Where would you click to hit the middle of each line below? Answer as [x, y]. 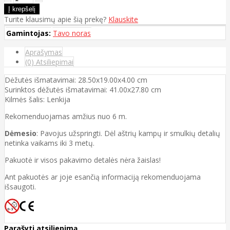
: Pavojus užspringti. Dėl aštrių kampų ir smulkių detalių [128, 133]
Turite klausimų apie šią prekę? [56, 19]
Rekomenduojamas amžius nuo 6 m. [66, 116]
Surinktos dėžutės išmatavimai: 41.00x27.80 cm [83, 89]
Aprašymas [44, 52]
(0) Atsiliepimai [49, 62]
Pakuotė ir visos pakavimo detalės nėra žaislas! [83, 160]
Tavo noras [72, 33]
